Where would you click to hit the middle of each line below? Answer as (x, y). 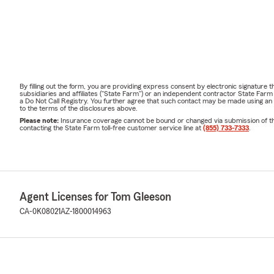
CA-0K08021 (40, 212)
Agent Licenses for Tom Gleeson (95, 197)
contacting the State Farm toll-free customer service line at (111, 128)
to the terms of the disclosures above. (79, 109)
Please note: (40, 121)
